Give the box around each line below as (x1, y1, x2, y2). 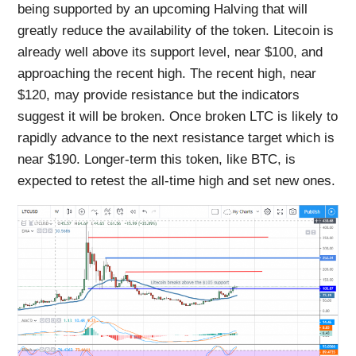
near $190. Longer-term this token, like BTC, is (17, 152, 296, 168)
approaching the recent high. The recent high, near (17, 66, 317, 82)
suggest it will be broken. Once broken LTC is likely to (17, 109, 339, 125)
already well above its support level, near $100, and (17, 44, 323, 60)
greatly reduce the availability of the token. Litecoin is (17, 23, 335, 39)
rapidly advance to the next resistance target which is (17, 130, 335, 146)
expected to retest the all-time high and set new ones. (17, 173, 336, 189)
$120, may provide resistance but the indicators (17, 87, 300, 103)
